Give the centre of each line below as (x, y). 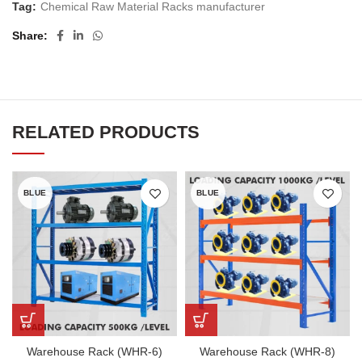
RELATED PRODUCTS (106, 132)
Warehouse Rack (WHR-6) (95, 351)
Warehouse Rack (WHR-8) (267, 351)
